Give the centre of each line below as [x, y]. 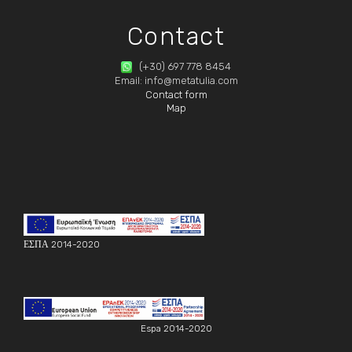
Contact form [176, 94]
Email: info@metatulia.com [176, 81]
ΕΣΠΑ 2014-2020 [62, 245]
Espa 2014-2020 [176, 329]
